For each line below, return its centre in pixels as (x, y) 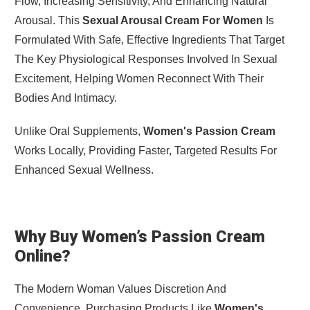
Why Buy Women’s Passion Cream (139, 237)
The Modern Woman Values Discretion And (120, 289)
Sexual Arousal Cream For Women (172, 21)
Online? (42, 256)
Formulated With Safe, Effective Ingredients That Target (149, 40)
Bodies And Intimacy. (65, 98)
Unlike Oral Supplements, (79, 131)
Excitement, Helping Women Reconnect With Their (139, 79)
